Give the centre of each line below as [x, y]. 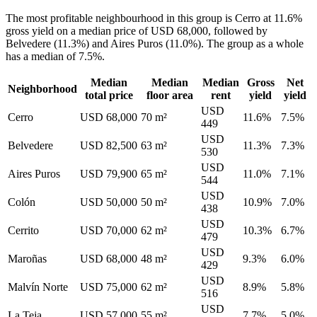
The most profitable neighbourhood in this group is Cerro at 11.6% [154, 18]
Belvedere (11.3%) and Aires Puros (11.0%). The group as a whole [155, 44]
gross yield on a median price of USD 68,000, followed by [137, 31]
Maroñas [27, 259]
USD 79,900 [109, 174]
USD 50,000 [109, 202]
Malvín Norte [38, 287]
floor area [169, 96]
